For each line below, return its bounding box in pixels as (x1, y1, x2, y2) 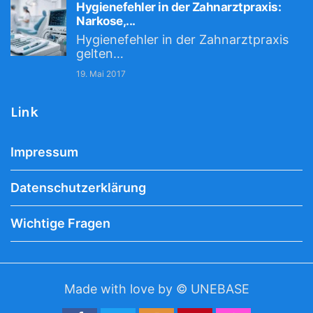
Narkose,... (76, 14, 136, 28)
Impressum (10, 145, 78, 159)
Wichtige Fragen (10, 216, 110, 231)
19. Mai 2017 (76, 68, 126, 79)
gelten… (76, 46, 124, 61)
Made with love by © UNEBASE (64, 282, 249, 296)
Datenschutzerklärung (10, 180, 146, 195)
